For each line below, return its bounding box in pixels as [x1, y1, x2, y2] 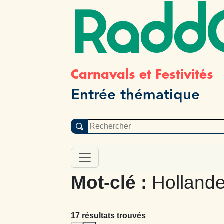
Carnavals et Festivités [71, 66, 213, 82]
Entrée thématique [71, 83, 200, 106]
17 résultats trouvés [71, 211, 146, 220]
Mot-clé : [71, 172, 152, 193]
